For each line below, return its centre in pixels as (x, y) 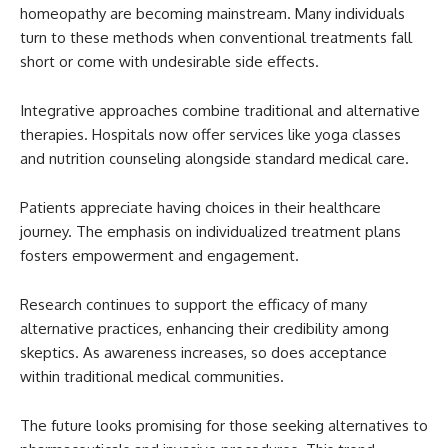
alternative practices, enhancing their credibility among (204, 329)
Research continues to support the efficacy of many (193, 305)
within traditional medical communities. (152, 377)
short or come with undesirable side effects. (169, 62)
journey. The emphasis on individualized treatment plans (210, 232)
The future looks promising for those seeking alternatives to (224, 426)
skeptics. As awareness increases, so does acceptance (203, 353)
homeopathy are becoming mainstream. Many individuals (212, 14)
